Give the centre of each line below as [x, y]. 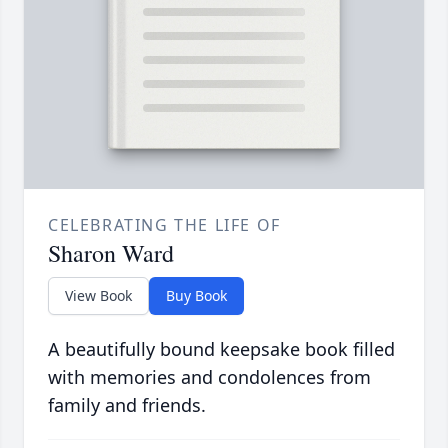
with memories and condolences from [209, 377]
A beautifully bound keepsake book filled [221, 349]
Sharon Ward [111, 253]
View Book [98, 296]
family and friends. [127, 405]
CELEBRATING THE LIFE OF [164, 225]
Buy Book [196, 296]
